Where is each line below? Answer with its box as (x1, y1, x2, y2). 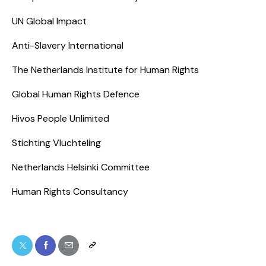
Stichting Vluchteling (12, 137, 101, 150)
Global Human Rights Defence (12, 88, 140, 101)
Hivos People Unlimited (12, 112, 109, 125)
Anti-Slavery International (12, 39, 123, 52)
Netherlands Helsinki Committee (12, 161, 150, 174)
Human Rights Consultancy (12, 185, 128, 198)
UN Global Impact (12, 15, 87, 28)
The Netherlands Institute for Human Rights (12, 64, 199, 77)
